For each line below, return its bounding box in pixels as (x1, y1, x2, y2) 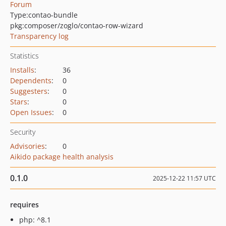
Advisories (10, 141, 45, 151)
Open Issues (10, 107, 52, 117)
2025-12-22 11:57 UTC (153, 174, 216, 183)
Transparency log (10, 31, 69, 41)
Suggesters (10, 86, 47, 96)
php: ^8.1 (19, 215, 51, 224)
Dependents (10, 76, 51, 85)
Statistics (10, 51, 39, 61)
